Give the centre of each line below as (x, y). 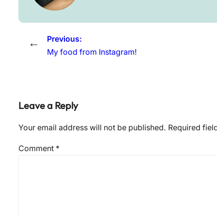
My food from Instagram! (92, 52)
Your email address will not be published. (92, 128)
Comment (37, 149)
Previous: (64, 39)
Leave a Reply (48, 105)
